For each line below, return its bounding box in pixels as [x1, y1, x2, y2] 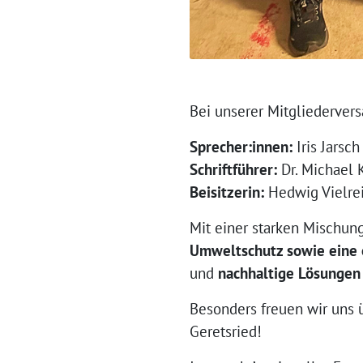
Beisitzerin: [190, 182, 264, 202]
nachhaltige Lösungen [218, 263, 361, 283]
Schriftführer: [190, 160, 277, 179]
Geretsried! [190, 322, 262, 341]
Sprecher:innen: [190, 137, 293, 156]
